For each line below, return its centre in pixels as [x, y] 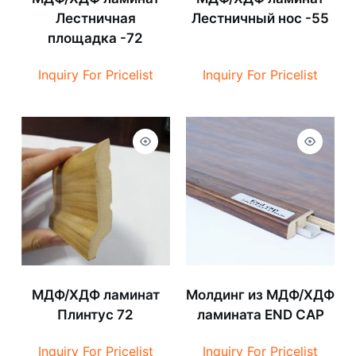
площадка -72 [96, 39]
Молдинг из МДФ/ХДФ [261, 295]
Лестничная [95, 19]
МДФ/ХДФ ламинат [95, 295]
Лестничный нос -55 [261, 19]
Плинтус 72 [96, 315]
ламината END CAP [260, 315]
